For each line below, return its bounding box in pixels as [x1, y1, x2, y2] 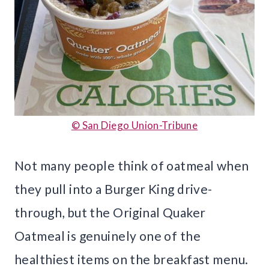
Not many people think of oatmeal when [14, 158, 249, 174]
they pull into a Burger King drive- [14, 181, 213, 197]
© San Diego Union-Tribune [71, 119, 198, 132]
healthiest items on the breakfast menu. [14, 252, 249, 267]
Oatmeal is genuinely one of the [14, 228, 201, 244]
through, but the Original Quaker [14, 205, 206, 220]
